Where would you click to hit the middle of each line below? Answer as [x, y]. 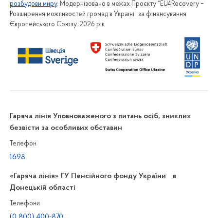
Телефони [25, 203]
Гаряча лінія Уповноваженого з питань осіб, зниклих [100, 116]
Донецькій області [43, 188]
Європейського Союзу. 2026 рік [57, 24]
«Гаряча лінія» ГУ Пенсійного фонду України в [93, 176]
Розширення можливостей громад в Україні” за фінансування [98, 14]
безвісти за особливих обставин [66, 128]
